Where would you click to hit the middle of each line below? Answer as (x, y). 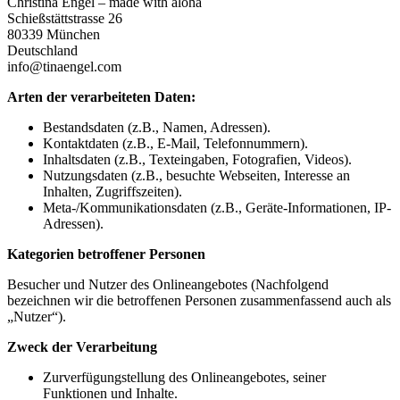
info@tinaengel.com (64, 66)
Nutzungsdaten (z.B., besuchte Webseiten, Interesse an (196, 175)
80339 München (54, 34)
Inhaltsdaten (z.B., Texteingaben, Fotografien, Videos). (197, 159)
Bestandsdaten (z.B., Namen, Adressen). (157, 127)
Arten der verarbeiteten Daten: (101, 96)
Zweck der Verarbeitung (82, 346)
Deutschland (42, 50)
